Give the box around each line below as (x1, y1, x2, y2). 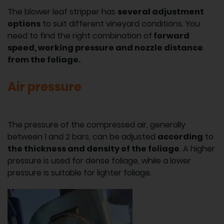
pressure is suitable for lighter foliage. (7, 166, 151, 178)
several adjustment (117, 5, 204, 17)
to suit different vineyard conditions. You (40, 17, 200, 29)
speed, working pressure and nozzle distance (7, 41, 203, 53)
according (157, 130, 203, 142)
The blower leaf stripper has (7, 5, 117, 17)
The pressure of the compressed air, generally (7, 118, 185, 130)
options (7, 17, 40, 29)
